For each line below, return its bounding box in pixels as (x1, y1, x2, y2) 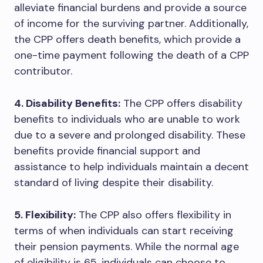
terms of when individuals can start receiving (14, 224, 234, 238)
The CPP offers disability (120, 96, 242, 110)
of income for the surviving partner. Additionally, (14, 16, 248, 31)
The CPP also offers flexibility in (76, 208, 231, 222)
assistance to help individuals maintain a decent (14, 160, 249, 174)
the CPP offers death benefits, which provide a (14, 32, 241, 46)
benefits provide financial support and (14, 144, 200, 158)
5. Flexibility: (14, 208, 76, 222)
